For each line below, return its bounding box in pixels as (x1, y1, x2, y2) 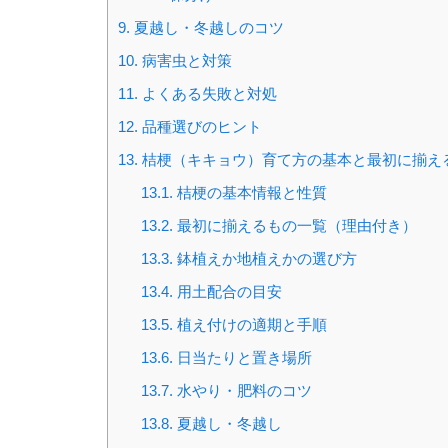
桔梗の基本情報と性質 (172, 184, 327, 202)
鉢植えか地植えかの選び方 (172, 250, 357, 268)
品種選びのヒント (138, 118, 262, 136)
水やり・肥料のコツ (172, 382, 312, 400)
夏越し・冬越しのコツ (130, 19, 284, 37)
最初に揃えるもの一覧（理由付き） (172, 217, 417, 235)
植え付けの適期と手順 (172, 316, 327, 334)
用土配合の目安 (172, 283, 282, 301)
